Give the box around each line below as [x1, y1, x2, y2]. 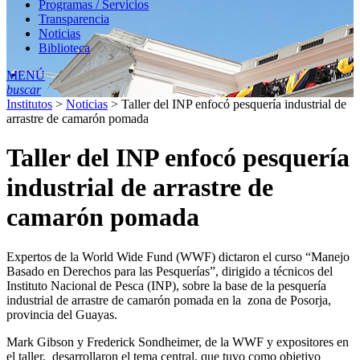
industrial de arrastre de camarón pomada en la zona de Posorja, [6, 292, 331, 307]
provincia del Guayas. [6, 307, 117, 321]
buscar [6, 82, 41, 96]
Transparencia [39, 11, 109, 26]
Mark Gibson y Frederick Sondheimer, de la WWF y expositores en [6, 334, 349, 349]
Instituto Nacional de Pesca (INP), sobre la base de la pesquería [6, 278, 326, 292]
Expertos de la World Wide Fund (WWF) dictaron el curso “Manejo [6, 249, 350, 264]
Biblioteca [39, 40, 90, 55]
